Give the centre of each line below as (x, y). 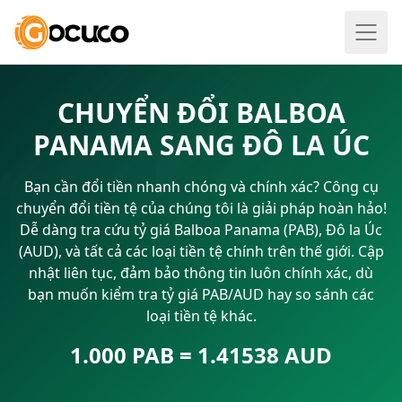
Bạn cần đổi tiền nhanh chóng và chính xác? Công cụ (201, 187)
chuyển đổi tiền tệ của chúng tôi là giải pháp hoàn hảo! (201, 208)
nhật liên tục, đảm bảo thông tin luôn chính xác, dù (201, 273)
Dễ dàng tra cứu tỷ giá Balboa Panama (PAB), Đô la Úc (201, 230)
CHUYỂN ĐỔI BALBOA (201, 113)
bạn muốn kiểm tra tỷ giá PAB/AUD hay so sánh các (201, 294)
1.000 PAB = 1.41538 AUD (201, 355)
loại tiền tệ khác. (201, 316)
